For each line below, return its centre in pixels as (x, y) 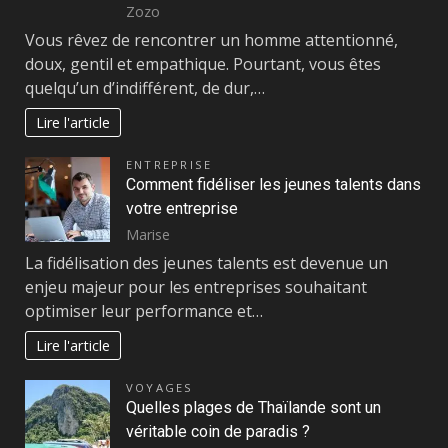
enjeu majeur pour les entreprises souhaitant (196, 287)
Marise (148, 234)
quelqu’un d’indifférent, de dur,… (145, 88)
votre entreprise (182, 209)
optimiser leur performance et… (144, 311)
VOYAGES (160, 388)
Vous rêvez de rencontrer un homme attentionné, (211, 40)
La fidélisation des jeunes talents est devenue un (206, 263)
